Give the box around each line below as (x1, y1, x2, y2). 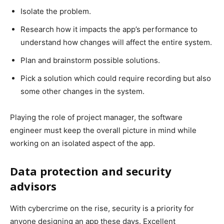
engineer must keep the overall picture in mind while (10, 125, 196, 135)
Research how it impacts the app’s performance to (20, 24, 197, 34)
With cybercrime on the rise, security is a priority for (10, 203, 194, 213)
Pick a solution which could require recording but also (20, 73, 211, 83)
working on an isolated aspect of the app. (10, 138, 155, 148)
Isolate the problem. (20, 6, 91, 16)
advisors (10, 178, 56, 193)
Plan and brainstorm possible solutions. (20, 55, 160, 65)
